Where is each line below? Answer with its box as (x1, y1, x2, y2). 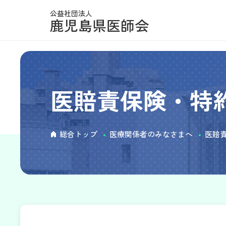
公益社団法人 (50, 8, 92, 18)
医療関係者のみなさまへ (109, 129, 193, 139)
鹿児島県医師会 (50, 15, 149, 35)
